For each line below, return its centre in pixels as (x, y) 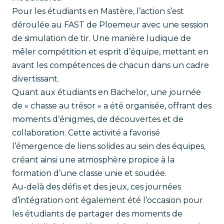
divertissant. (35, 79)
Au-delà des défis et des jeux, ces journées (96, 187)
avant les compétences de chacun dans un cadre (110, 65)
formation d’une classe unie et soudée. (89, 173)
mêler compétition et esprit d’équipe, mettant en (110, 52)
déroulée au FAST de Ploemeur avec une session (110, 25)
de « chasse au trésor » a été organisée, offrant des (112, 106)
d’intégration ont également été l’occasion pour (107, 200)
